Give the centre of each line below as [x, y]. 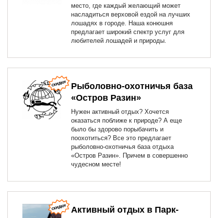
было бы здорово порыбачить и [117, 129]
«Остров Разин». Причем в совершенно [129, 155]
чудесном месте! [96, 164]
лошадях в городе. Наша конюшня [122, 23]
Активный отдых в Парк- [125, 210]
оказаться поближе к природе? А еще [127, 120]
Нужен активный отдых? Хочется [120, 112]
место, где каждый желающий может [126, 6]
